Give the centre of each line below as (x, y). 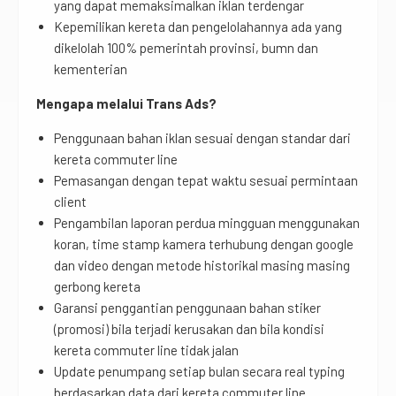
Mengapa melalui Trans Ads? (126, 103)
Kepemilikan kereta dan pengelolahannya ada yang (198, 26)
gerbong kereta (97, 286)
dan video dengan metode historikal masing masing (202, 265)
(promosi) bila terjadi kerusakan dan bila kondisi (189, 328)
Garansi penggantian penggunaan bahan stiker (187, 307)
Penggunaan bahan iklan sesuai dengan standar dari (202, 137)
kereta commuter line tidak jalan (146, 350)
